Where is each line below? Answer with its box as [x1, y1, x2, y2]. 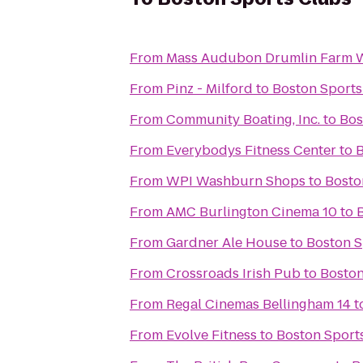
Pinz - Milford [166, 79, 253, 98]
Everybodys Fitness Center [166, 141, 336, 160]
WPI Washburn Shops [166, 172, 305, 190]
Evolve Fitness [166, 326, 257, 344]
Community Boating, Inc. [166, 110, 320, 129]
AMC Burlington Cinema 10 [166, 203, 337, 221]
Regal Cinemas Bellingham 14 [166, 295, 351, 314]
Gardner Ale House [166, 233, 287, 252]
